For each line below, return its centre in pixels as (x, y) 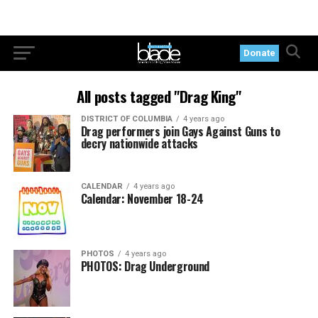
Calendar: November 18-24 (142, 199)
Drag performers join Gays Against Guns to (180, 131)
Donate (260, 53)
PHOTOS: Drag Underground (145, 266)
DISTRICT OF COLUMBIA (126, 119)
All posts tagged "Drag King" (159, 96)
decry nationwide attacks (139, 143)
